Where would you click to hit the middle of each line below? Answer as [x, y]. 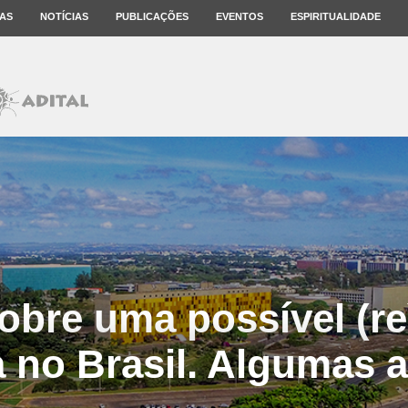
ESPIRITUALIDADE [336, 16]
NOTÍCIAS [64, 16]
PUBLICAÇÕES [152, 16]
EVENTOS [240, 16]
